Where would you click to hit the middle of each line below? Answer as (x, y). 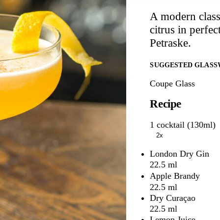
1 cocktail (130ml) (183, 124)
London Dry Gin (181, 153)
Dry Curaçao (174, 198)
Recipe (165, 104)
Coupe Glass (173, 84)
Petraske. (171, 43)
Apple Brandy (176, 176)
